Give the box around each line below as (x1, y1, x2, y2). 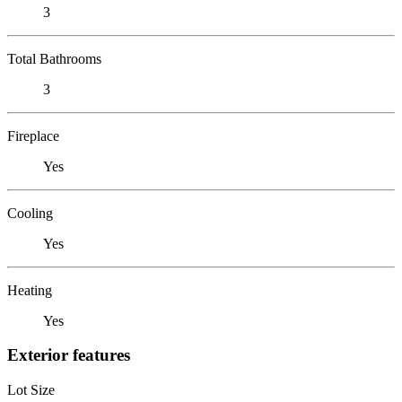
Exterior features (7, 345, 130, 365)
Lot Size (7, 381, 55, 398)
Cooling (7, 205, 53, 221)
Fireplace (7, 127, 59, 144)
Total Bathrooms (7, 50, 101, 66)
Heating (7, 282, 52, 298)
